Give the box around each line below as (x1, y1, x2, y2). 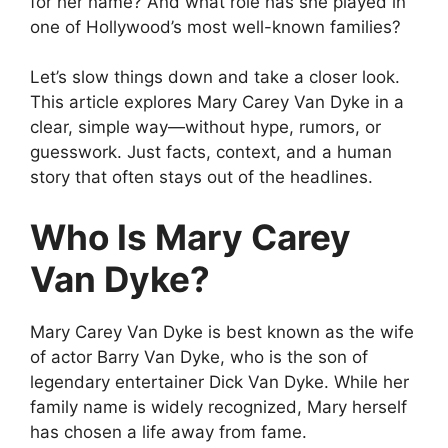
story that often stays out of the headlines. (30, 167, 373, 188)
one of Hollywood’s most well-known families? (30, 16, 401, 37)
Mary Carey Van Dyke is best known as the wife (30, 321, 414, 342)
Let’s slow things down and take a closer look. (30, 67, 400, 88)
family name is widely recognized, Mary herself (30, 396, 407, 417)
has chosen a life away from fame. (30, 421, 307, 442)
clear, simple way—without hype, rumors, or (30, 117, 381, 138)
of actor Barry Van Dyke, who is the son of (30, 346, 368, 367)
